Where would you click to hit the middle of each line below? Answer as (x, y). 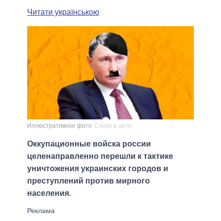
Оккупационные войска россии (89, 144)
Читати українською (63, 12)
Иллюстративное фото (59, 126)
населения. (49, 193)
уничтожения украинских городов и (98, 169)
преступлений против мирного (89, 181)
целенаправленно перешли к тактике (100, 156)
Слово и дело (113, 126)
